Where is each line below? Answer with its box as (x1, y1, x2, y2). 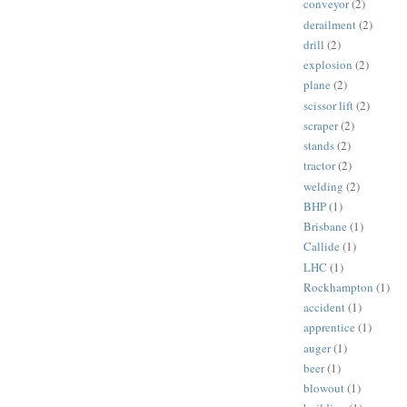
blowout (303, 380, 344, 397)
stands (303, 137, 334, 154)
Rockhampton (303, 278, 373, 295)
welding (303, 177, 343, 194)
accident (303, 299, 345, 316)
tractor (303, 157, 335, 174)
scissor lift (303, 96, 353, 114)
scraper (303, 116, 338, 134)
